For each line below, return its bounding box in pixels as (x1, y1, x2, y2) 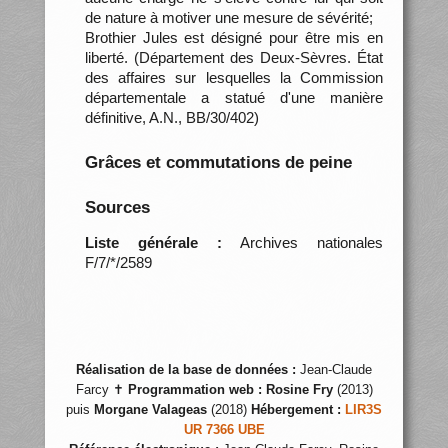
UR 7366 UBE (183, 423, 265, 437)
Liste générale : (84, 233, 222, 251)
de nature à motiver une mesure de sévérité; (84, 8, 373, 26)
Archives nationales (222, 233, 384, 251)
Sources (84, 197, 150, 217)
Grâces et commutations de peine (84, 152, 352, 172)
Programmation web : (127, 383, 262, 397)
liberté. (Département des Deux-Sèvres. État (84, 48, 384, 66)
